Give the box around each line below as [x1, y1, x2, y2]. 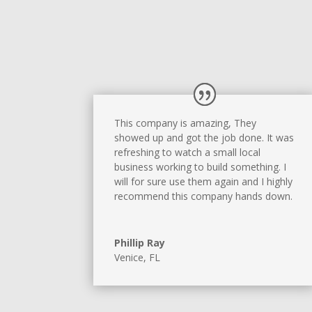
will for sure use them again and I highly [114, 175, 293, 189]
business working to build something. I [114, 160, 287, 174]
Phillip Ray [114, 236, 166, 250]
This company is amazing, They [114, 116, 257, 130]
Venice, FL [114, 251, 161, 265]
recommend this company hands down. [114, 189, 293, 203]
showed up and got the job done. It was [114, 131, 295, 145]
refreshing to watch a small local [114, 146, 261, 159]
